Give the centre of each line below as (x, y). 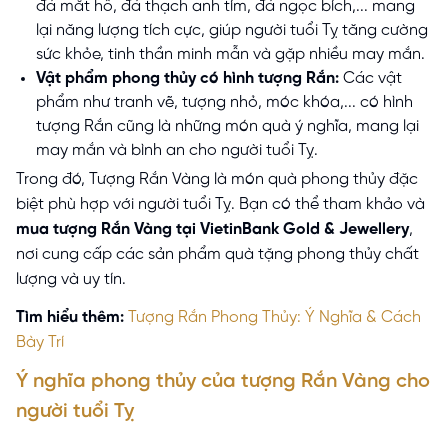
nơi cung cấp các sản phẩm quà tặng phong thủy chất (217, 254)
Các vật (370, 79)
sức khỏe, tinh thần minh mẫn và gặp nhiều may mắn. (230, 55)
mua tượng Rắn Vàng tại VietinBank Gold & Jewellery (212, 229)
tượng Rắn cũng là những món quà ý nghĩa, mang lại (227, 127)
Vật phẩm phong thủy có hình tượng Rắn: (187, 79)
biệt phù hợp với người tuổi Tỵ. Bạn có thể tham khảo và (220, 204)
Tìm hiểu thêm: (72, 317)
